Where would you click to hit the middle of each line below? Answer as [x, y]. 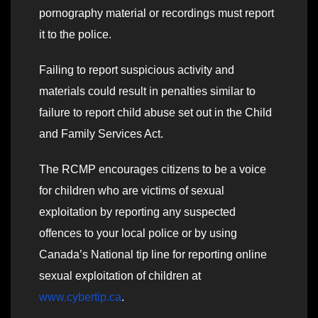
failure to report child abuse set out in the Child [155, 112]
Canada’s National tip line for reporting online [153, 254]
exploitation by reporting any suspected [137, 212]
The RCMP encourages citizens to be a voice [153, 169]
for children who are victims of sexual [132, 190]
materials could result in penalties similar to [147, 91]
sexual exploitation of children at [120, 275]
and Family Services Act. [101, 133]
